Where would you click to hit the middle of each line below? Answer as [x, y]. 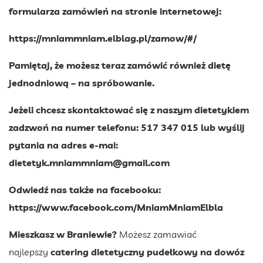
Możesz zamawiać [157, 234]
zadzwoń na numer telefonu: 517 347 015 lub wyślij [127, 127]
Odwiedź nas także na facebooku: [85, 189]
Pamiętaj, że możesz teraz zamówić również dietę [120, 65]
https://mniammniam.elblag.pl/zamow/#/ [103, 38]
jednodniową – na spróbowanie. [82, 82]
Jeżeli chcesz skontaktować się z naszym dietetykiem [129, 109]
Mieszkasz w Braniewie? [63, 234]
